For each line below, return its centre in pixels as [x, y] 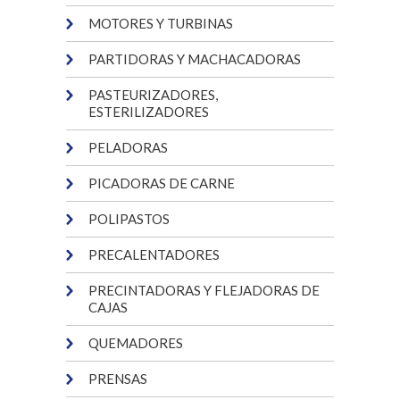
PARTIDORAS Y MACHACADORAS [195, 59]
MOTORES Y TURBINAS [161, 23]
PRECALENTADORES [154, 254]
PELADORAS [128, 147]
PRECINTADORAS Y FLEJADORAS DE [204, 290]
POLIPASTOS [129, 219]
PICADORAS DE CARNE [162, 183]
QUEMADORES [136, 343]
